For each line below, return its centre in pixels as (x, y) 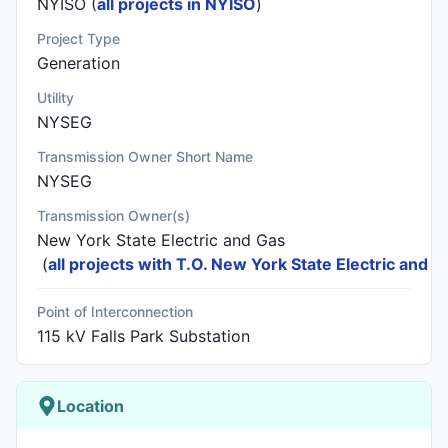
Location (90, 406)
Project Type (78, 38)
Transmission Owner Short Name (145, 156)
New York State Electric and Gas (161, 240)
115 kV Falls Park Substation (143, 336)
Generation (78, 63)
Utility (55, 97)
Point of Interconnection (115, 311)
